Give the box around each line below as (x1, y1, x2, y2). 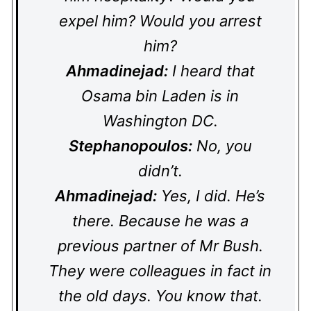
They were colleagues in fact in (49, 262, 271, 280)
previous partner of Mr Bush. (57, 237, 263, 255)
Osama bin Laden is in (81, 87, 239, 105)
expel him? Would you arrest (58, 12, 262, 30)
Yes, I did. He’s (157, 187, 265, 205)
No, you (192, 137, 252, 155)
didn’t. (137, 162, 183, 180)
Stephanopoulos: (68, 137, 192, 155)
